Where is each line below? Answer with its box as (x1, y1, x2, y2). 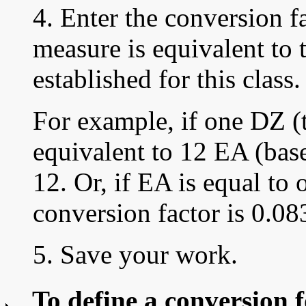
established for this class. (33, 64, 301, 94)
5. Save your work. (33, 240, 238, 270)
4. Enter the (33, 3, 165, 33)
